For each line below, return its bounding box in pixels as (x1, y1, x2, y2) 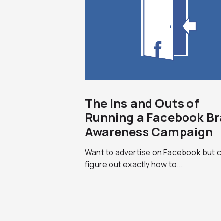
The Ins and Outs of (85, 95, 199, 111)
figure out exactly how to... (85, 159, 183, 170)
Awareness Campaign (85, 123, 213, 140)
